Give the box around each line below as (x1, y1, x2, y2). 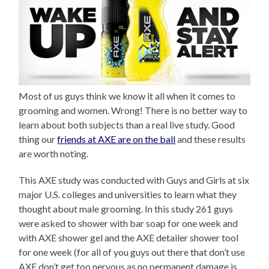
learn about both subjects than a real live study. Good (19, 119, 235, 131)
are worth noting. (19, 148, 89, 160)
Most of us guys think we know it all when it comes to (19, 90, 236, 102)
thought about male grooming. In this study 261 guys (19, 203, 234, 215)
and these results (175, 133, 246, 145)
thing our (19, 133, 58, 145)
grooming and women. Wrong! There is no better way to (19, 104, 248, 116)
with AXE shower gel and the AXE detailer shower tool (19, 232, 239, 244)
